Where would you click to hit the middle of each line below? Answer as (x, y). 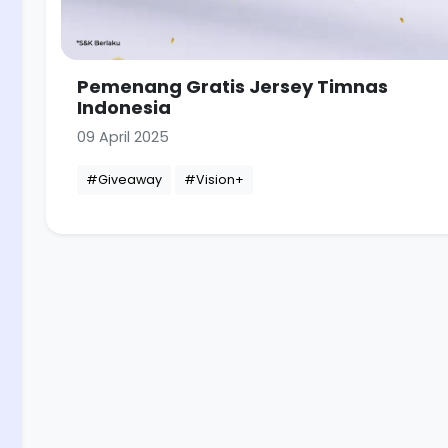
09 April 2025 (123, 137)
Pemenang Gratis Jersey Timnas (232, 87)
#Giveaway (124, 180)
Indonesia (124, 108)
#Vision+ (214, 180)
